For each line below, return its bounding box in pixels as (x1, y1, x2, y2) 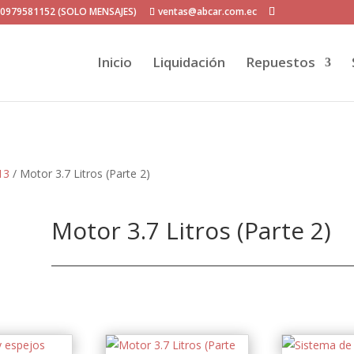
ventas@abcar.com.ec (158, 5, 258, 18)
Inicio (96, 53, 132, 71)
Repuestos (245, 53, 315, 71)
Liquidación (152, 53, 225, 71)
